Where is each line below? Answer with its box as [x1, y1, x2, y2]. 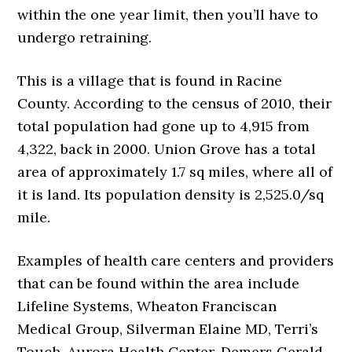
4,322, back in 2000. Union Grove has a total [17, 140, 317, 159]
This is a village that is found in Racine [17, 71, 283, 90]
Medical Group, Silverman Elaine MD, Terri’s [17, 320, 319, 339]
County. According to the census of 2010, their [17, 94, 332, 113]
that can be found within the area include [17, 274, 300, 293]
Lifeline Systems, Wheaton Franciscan [17, 297, 277, 316]
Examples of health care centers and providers [17, 251, 335, 270]
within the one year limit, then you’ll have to [17, 5, 319, 24]
